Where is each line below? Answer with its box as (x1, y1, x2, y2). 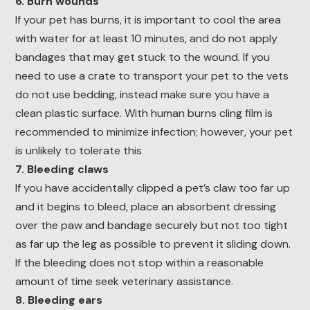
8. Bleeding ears (15, 293, 102, 308)
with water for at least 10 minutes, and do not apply (15, 31, 277, 46)
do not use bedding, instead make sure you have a (15, 87, 269, 102)
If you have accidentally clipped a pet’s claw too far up (15, 181, 290, 196)
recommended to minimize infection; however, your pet (15, 125, 293, 140)
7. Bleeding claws (15, 162, 109, 177)
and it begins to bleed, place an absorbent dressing (15, 199, 276, 215)
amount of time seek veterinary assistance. (15, 274, 233, 289)
